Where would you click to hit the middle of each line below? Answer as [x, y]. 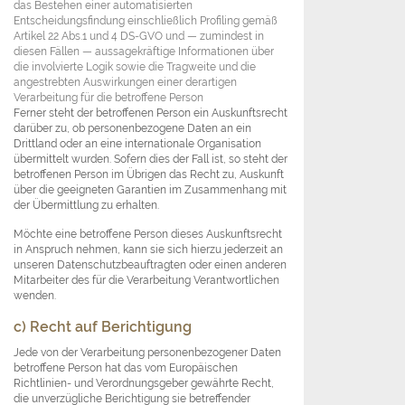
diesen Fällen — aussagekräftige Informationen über [144, 52]
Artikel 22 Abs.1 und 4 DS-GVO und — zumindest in [139, 36]
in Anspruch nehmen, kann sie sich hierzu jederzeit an [148, 250]
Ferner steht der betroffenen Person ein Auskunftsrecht [151, 113]
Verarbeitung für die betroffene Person [108, 98]
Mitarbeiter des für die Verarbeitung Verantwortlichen [146, 280]
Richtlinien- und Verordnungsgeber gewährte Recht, [144, 383]
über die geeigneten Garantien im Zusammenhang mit [150, 190]
